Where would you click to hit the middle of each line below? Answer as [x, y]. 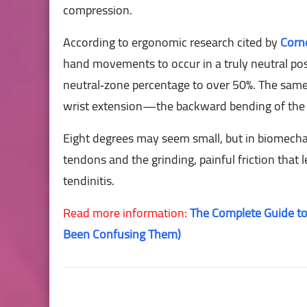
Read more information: [126, 212]
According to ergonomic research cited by [172, 42]
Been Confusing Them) [122, 234]
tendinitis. [89, 180]
